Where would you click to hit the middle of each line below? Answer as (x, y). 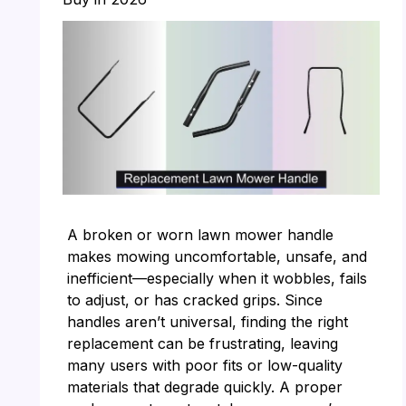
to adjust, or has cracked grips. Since (194, 300)
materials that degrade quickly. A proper (204, 387)
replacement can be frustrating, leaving (202, 344)
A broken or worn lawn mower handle (200, 235)
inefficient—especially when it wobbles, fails (217, 279)
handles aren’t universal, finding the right (207, 322)
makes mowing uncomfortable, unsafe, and (217, 257)
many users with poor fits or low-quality (204, 366)
